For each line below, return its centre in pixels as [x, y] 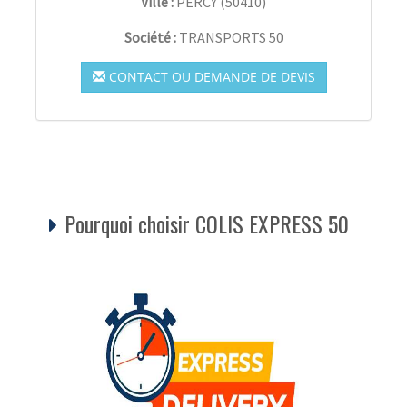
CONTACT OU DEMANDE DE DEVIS [210, 76]
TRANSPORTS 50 [231, 37]
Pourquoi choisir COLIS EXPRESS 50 [207, 223]
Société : [151, 37]
